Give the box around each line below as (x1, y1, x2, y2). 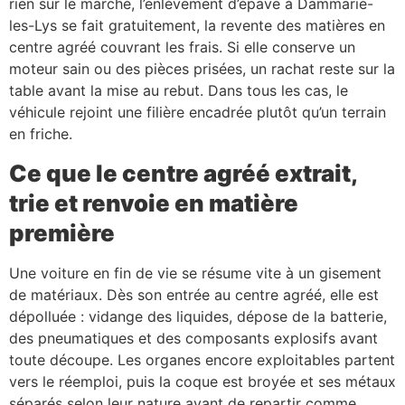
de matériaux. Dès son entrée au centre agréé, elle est (9, 285, 379, 304)
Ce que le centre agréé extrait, (9, 158, 357, 187)
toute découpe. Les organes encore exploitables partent (9, 350, 395, 369)
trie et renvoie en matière (9, 188, 298, 217)
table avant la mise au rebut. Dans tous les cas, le (9, 81, 348, 100)
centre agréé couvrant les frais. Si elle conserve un (9, 38, 355, 57)
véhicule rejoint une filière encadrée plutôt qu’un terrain (9, 103, 386, 122)
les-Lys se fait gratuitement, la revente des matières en (9, 16, 385, 35)
